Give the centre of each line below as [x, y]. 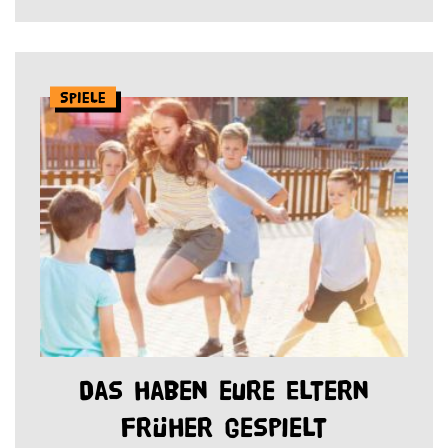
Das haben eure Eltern [224, 390]
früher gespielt [224, 427]
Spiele [83, 97]
